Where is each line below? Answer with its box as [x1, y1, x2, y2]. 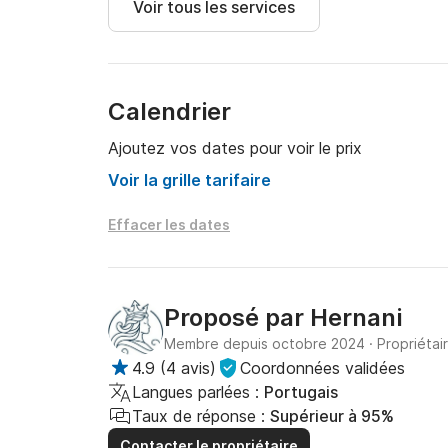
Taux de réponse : [132, 406, 265, 426]
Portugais [264, 382, 338, 402]
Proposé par [164, 303, 310, 332]
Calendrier [108, 97, 231, 126]
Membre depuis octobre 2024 [164, 335, 365, 352]
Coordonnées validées [240, 358, 405, 378]
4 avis [166, 358, 210, 378]
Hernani [310, 303, 402, 332]
